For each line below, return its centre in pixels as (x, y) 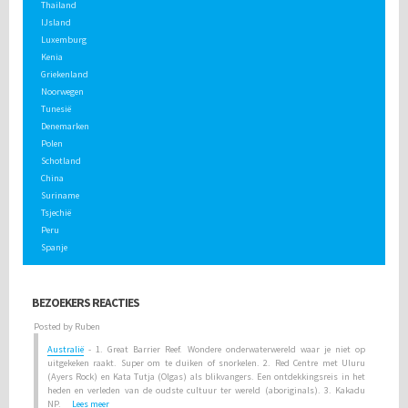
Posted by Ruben (67, 326)
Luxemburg (64, 39)
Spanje (54, 247)
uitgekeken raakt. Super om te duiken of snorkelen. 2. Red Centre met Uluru (206, 362)
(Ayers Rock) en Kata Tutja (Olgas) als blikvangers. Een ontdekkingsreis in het (206, 376)
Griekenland (65, 74)
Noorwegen (62, 91)
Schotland (61, 160)
